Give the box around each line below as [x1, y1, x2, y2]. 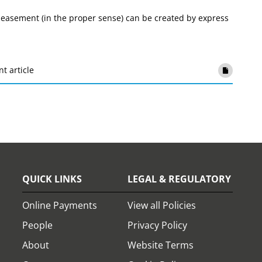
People [22, 219, 53, 232]
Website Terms [127, 239, 194, 251]
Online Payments [22, 199, 97, 212]
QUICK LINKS [22, 173, 82, 185]
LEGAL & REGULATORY [127, 173, 231, 185]
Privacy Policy [127, 219, 187, 232]
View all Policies [127, 199, 196, 212]
